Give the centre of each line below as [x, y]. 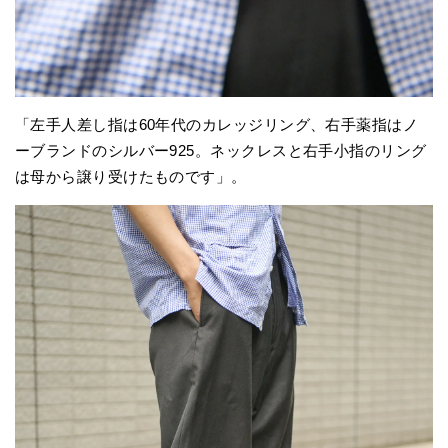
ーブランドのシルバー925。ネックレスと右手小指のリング [221, 150]
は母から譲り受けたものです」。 [131, 176]
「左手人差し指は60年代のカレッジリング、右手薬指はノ [217, 124]
